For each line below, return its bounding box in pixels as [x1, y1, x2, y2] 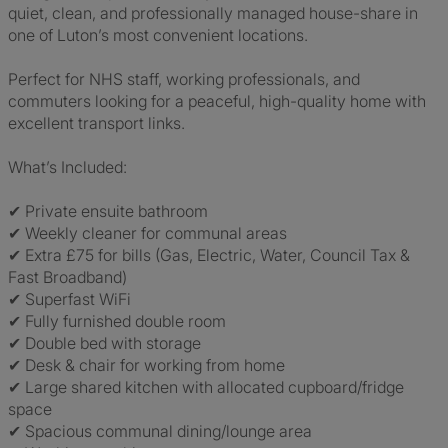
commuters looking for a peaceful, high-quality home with [8, 91, 426, 111]
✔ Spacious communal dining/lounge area [8, 421, 312, 441]
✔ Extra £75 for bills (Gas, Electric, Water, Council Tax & [8, 245, 410, 265]
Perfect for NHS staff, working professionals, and [8, 69, 360, 89]
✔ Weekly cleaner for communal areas [8, 223, 287, 243]
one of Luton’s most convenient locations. [8, 25, 308, 45]
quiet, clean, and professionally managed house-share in [8, 3, 418, 23]
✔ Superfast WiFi [8, 289, 131, 309]
